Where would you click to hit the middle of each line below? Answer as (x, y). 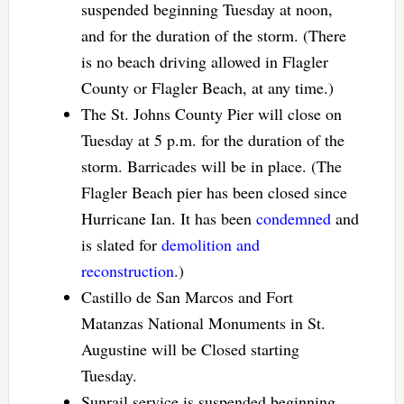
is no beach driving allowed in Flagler (204, 61)
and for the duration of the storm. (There (213, 35)
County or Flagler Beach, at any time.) (207, 87)
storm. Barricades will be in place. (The (211, 165)
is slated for (121, 244)
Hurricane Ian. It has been (168, 218)
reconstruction (127, 270)
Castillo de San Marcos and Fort (187, 296)
